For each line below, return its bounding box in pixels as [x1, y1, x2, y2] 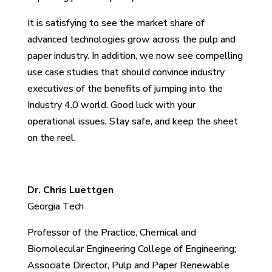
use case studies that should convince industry [27, 65, 225, 79]
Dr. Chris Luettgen [27, 183, 114, 197]
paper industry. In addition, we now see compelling [27, 49, 243, 63]
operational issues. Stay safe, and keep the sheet [27, 114, 238, 128]
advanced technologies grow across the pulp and [27, 32, 236, 46]
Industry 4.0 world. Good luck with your [27, 98, 195, 112]
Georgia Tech [27, 199, 84, 213]
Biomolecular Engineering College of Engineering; [27, 242, 236, 256]
